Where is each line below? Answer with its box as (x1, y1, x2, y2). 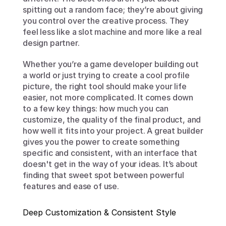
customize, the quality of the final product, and (23, 115, 201, 125)
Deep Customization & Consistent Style (23, 207, 176, 217)
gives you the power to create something (23, 137, 180, 147)
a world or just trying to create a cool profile (23, 70, 190, 80)
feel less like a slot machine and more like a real (23, 27, 202, 37)
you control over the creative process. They (23, 16, 189, 26)
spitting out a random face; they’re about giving (23, 5, 203, 15)
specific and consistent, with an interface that (23, 148, 197, 158)
